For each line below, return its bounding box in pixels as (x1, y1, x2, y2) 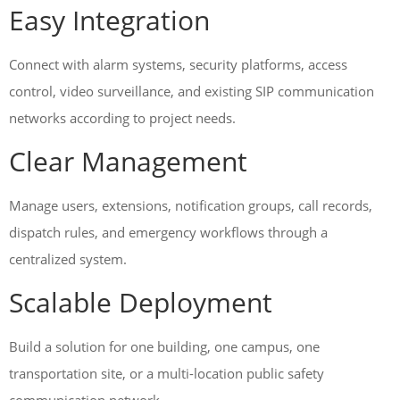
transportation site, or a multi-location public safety (9, 364, 324, 382)
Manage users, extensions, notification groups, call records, (9, 196, 372, 214)
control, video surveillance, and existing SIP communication (9, 82, 374, 100)
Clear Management (9, 143, 247, 179)
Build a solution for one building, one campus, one (9, 337, 320, 355)
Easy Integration (9, 2, 210, 38)
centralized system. (9, 250, 127, 268)
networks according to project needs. (9, 109, 236, 127)
